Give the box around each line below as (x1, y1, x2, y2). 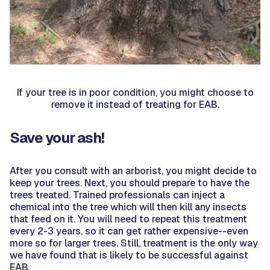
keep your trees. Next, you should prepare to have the (10, 177, 250, 190)
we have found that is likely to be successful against (10, 249, 248, 262)
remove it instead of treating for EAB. (51, 98, 219, 111)
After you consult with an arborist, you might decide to (10, 165, 257, 178)
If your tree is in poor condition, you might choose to (16, 86, 254, 99)
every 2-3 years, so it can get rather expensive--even (10, 225, 248, 238)
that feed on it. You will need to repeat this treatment (10, 213, 247, 226)
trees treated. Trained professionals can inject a (10, 189, 225, 202)
